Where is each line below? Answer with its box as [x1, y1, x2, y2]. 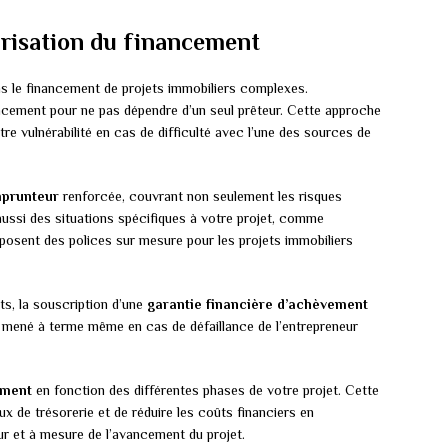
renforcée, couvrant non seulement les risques [59, 188, 342, 205]
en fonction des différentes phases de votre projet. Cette [32, 382, 379, 399]
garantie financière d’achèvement [147, 296, 368, 313]
